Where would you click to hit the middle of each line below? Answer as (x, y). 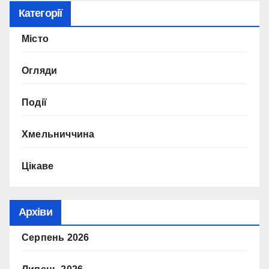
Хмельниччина (58, 134)
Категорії (40, 14)
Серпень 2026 (56, 237)
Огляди (40, 71)
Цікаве (38, 166)
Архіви (35, 212)
